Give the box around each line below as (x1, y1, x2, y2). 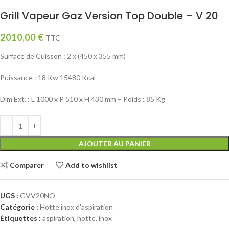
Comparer (10, 161, 44, 170)
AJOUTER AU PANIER (78, 139, 151, 148)
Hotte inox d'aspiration (40, 202, 113, 212)
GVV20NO (20, 191, 55, 200)
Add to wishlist (65, 161, 118, 170)
